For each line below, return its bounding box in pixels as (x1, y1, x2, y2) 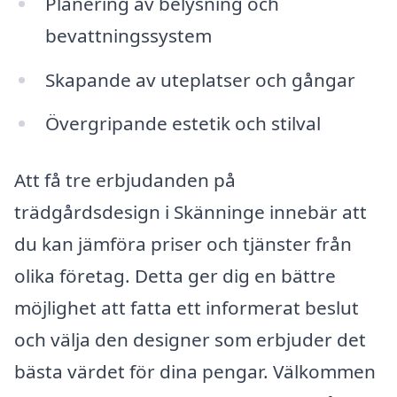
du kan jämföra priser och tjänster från (14, 231, 352, 257)
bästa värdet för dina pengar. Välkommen (14, 359, 376, 385)
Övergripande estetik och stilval (44, 111, 321, 136)
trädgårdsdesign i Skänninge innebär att (14, 199, 367, 225)
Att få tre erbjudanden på (14, 167, 236, 193)
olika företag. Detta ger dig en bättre (14, 263, 336, 289)
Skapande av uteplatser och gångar (44, 66, 355, 92)
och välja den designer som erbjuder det (14, 327, 366, 353)
